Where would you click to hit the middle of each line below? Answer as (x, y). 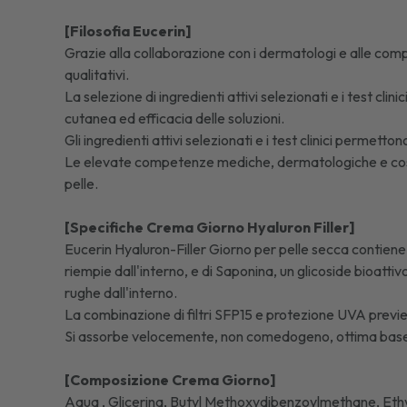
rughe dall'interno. (121, 293)
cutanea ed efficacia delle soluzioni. (175, 118)
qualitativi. (97, 74)
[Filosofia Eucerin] (129, 31)
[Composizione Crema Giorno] (171, 380)
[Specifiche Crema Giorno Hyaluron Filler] (210, 227)
